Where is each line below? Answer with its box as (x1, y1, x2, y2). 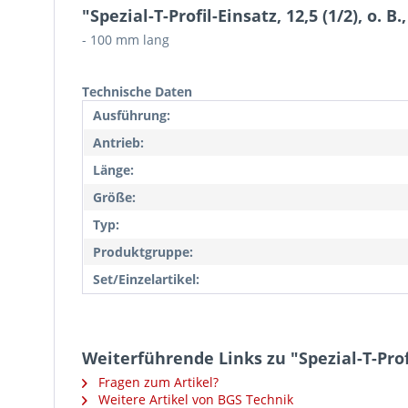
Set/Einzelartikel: (93, 270, 199, 288)
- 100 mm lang (82, 31, 169, 48)
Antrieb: (93, 134, 144, 151)
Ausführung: (93, 107, 170, 124)
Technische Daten (82, 83, 192, 100)
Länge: (93, 161, 134, 178)
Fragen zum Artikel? (95, 373, 219, 391)
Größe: (93, 189, 136, 206)
